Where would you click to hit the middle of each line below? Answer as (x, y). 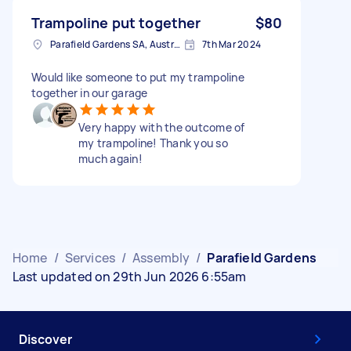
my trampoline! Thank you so (153, 143)
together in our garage (90, 92)
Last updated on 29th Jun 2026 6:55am (130, 276)
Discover (45, 339)
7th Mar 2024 (232, 44)
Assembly (161, 257)
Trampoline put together (116, 22)
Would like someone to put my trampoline (138, 77)
